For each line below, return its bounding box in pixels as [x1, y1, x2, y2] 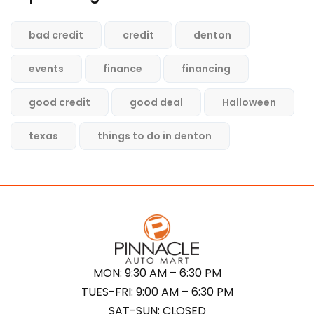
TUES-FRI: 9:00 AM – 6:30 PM [81, 284, 233, 301]
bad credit [29, 28, 83, 42]
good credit [29, 95, 90, 109]
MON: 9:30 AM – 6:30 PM [93, 265, 221, 282]
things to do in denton [97, 129, 212, 143]
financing [182, 62, 231, 76]
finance [103, 62, 142, 76]
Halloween [222, 95, 276, 109]
